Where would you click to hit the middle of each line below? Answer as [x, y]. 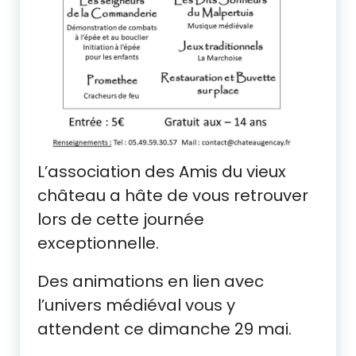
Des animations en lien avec [151, 282]
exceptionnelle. [98, 244]
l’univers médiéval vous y [136, 306]
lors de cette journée [121, 220]
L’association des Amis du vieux [162, 172]
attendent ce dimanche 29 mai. [164, 329]
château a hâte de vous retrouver [173, 196]
